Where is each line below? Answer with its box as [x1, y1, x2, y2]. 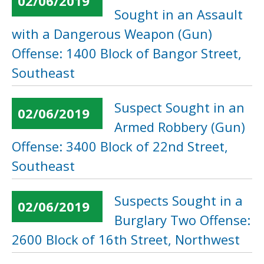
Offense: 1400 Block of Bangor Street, [12, 44, 242, 62]
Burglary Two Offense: [114, 211, 250, 229]
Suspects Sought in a [114, 192, 243, 209]
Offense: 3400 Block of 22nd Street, [12, 137, 228, 155]
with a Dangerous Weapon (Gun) [12, 25, 212, 42]
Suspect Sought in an [114, 98, 245, 116]
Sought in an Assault [114, 5, 243, 23]
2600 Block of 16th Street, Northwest [12, 230, 240, 248]
